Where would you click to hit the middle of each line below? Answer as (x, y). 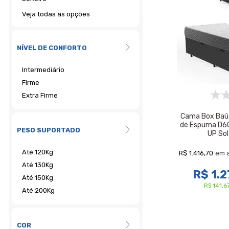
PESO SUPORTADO (49, 130)
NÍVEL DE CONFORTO (52, 48)
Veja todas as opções (56, 14)
